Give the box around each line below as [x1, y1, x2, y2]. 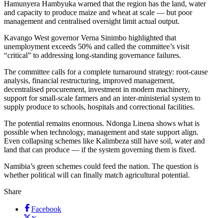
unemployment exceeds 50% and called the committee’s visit [4, 42, 189, 51]
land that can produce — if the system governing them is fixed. [4, 145, 196, 154]
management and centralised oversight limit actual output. [4, 17, 182, 25]
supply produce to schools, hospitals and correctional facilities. [4, 102, 195, 111]
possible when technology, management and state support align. [4, 127, 199, 136]
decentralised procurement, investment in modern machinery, [4, 85, 190, 93]
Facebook [31, 204, 61, 213]
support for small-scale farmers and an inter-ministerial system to [4, 93, 200, 102]
